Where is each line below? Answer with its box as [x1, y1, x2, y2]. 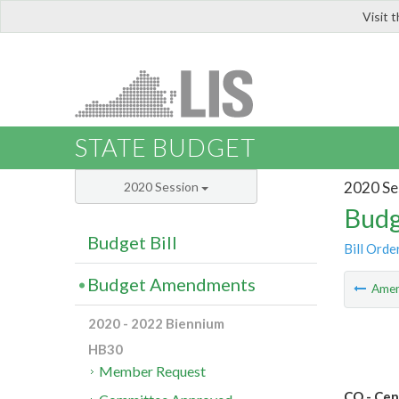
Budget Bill [87, 232, 177, 254]
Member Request [99, 362, 207, 380]
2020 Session [124, 179, 201, 195]
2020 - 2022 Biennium [88, 315, 224, 332]
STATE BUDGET [75, 133, 256, 163]
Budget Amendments [87, 273, 256, 296]
